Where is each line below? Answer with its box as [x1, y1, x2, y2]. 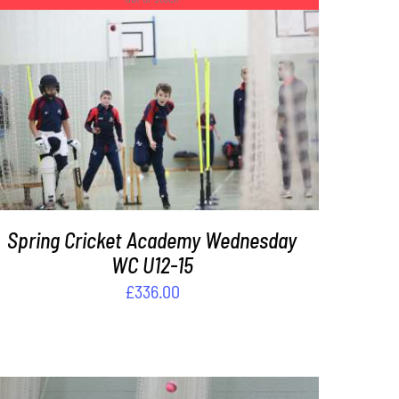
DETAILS [126, 93, 179, 110]
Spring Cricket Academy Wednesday [7, 227, 297, 254]
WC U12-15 [110, 252, 193, 279]
